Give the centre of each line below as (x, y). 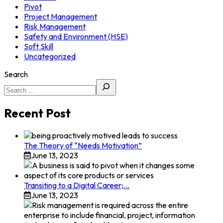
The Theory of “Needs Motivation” (83, 145)
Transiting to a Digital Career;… (77, 185)
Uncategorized (50, 56)
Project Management (60, 16)
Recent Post (37, 113)
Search (16, 74)
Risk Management (55, 26)
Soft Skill (39, 46)
